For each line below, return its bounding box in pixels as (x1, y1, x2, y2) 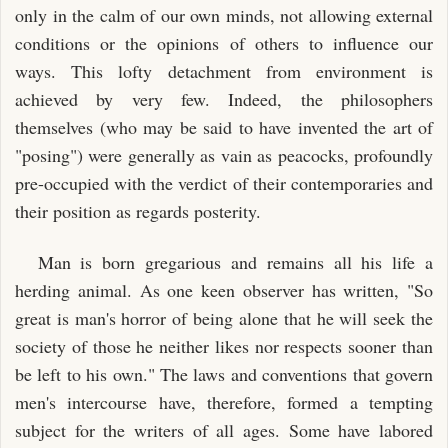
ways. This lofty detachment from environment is (15, 59, 433, 83)
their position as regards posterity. (15, 199, 261, 223)
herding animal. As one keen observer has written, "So (15, 277, 433, 302)
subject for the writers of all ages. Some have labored (15, 417, 433, 442)
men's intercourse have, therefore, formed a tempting (15, 389, 433, 414)
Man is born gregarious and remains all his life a (37, 249, 433, 274)
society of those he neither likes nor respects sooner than (15, 333, 433, 358)
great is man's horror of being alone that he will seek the (15, 305, 433, 330)
